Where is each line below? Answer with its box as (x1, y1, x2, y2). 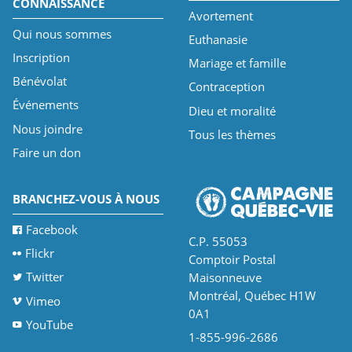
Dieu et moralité (188, 102, 276, 119)
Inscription (12, 49, 70, 65)
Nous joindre (12, 120, 82, 137)
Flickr (24, 245, 54, 262)
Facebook (25, 221, 78, 237)
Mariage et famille (188, 55, 286, 71)
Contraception (188, 79, 265, 95)
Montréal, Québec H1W (188, 287, 316, 303)
